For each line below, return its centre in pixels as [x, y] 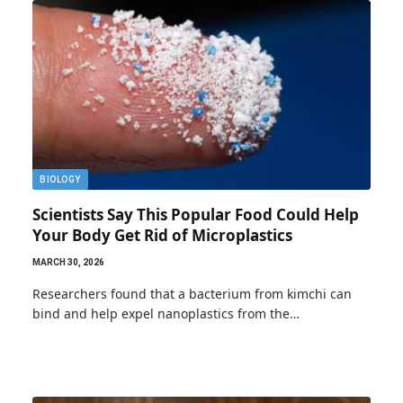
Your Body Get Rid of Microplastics [162, 235]
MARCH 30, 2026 [68, 262]
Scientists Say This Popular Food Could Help [196, 215]
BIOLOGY [60, 179]
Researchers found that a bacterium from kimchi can [192, 294]
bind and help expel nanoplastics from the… [166, 313]
